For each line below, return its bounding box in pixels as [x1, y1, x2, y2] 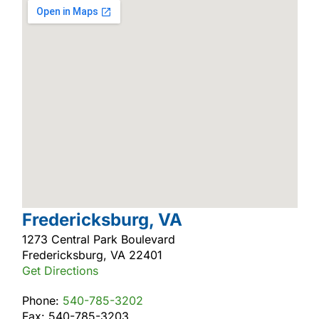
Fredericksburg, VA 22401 [21, 247, 162, 262]
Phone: [21, 293, 63, 308]
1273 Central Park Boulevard [21, 231, 175, 246]
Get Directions [21, 263, 98, 278]
